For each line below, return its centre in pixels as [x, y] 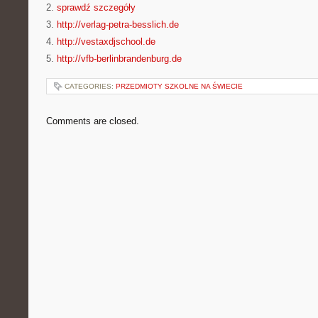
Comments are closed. [93, 121]
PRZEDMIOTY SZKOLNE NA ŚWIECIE [179, 86]
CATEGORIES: [90, 86]
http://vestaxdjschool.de [106, 42]
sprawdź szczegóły [96, 7]
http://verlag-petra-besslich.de [118, 24]
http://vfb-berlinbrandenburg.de [119, 59]
